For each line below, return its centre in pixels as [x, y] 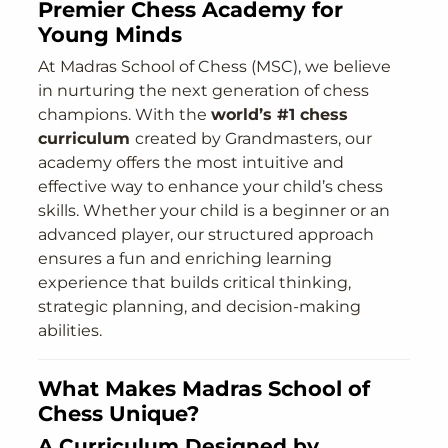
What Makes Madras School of [204, 388]
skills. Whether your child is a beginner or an [214, 211]
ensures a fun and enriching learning [185, 259]
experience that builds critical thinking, [195, 283]
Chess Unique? [119, 413]
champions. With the [125, 115]
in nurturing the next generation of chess [204, 91]
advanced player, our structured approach [206, 235]
